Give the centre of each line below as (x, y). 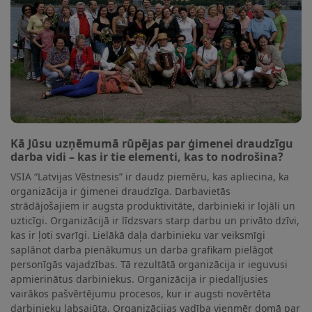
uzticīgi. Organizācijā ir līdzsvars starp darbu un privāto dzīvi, (155, 220)
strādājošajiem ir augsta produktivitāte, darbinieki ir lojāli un (153, 205)
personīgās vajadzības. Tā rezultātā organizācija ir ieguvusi (149, 264)
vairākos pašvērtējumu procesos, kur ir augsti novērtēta (141, 293)
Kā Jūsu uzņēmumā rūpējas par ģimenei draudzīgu (152, 143)
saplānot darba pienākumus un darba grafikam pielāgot (142, 249)
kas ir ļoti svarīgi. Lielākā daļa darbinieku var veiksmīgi (138, 235)
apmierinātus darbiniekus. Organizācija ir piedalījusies (139, 279)
